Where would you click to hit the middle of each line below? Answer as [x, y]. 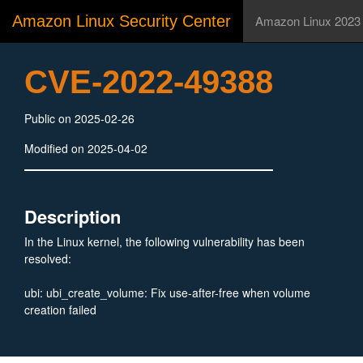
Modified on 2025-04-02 [86, 148]
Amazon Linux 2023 [308, 21]
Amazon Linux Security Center [122, 21]
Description [73, 216]
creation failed [60, 310]
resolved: [48, 258]
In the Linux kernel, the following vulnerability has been [164, 241]
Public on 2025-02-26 [79, 118]
